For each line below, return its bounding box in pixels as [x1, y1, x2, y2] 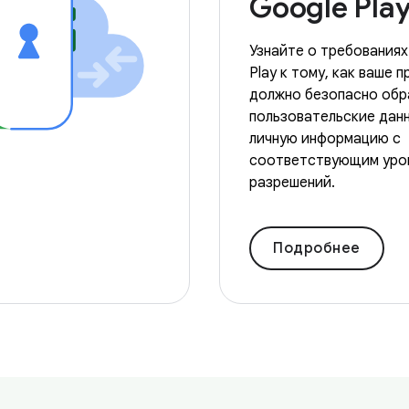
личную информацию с [249, 130, 401, 148]
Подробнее [273, 239, 361, 257]
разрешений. [249, 173, 335, 192]
